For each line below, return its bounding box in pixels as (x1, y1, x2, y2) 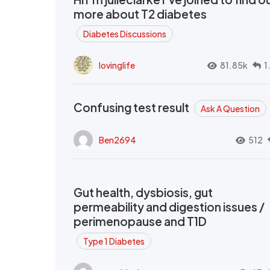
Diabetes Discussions (83, 28, 166, 39)
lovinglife (99, 59, 135, 71)
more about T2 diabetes (74, 7, 207, 21)
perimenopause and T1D (74, 214, 207, 228)
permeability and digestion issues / (74, 199, 265, 214)
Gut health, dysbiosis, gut (74, 185, 213, 199)
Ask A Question (201, 103, 260, 114)
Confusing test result (74, 100, 191, 115)
